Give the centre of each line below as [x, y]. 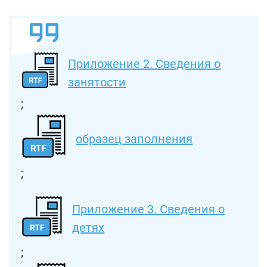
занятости [97, 82]
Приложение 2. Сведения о [145, 63]
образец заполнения [134, 139]
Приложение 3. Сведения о [149, 209]
